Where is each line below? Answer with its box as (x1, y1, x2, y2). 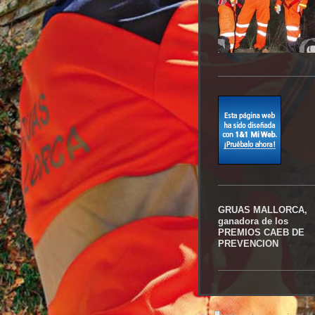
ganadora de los (218, 217, 288, 227)
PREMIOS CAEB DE (218, 228, 304, 238)
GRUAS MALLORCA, (218, 205, 307, 216)
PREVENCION (218, 239, 278, 250)
